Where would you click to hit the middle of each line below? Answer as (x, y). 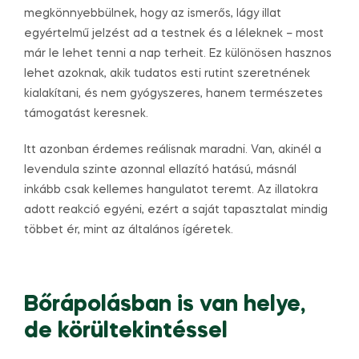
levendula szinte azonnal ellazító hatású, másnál (160, 170)
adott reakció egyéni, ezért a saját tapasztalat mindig (176, 210)
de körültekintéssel (126, 332)
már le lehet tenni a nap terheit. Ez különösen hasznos (178, 54)
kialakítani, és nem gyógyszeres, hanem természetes (173, 94)
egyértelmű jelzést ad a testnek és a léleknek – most (174, 34)
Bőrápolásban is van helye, (165, 305)
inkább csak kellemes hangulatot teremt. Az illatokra (171, 190)
